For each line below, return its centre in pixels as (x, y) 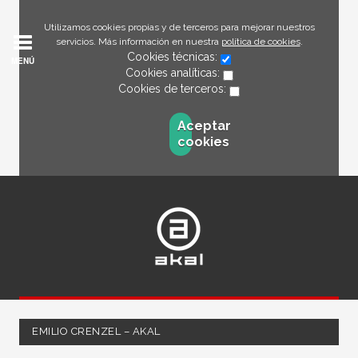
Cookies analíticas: (174, 73)
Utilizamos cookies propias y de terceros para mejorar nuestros (179, 27)
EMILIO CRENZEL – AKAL (96, 331)
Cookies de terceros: (174, 89)
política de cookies (261, 42)
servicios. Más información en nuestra (138, 42)
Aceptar (204, 126)
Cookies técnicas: (174, 57)
